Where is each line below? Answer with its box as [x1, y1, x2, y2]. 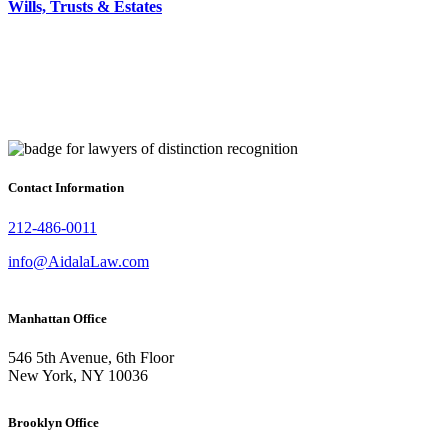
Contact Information [8, 180, 124, 196]
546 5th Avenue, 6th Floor [8, 348, 174, 366]
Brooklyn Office [8, 414, 99, 430]
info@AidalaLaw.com [8, 252, 149, 270]
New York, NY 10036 [8, 366, 148, 384]
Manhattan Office [8, 310, 107, 326]
